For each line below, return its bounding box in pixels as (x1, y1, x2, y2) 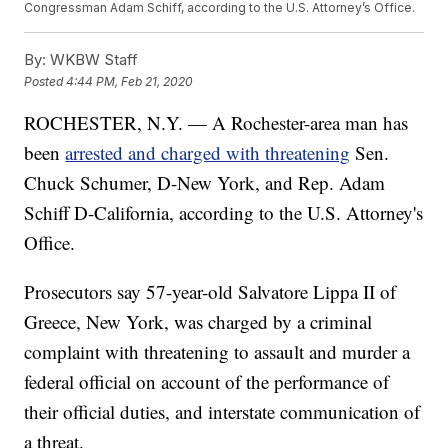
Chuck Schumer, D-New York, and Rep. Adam (24, 170, 386, 196)
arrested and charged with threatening (65, 140, 351, 166)
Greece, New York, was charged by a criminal (24, 309, 373, 335)
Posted (24, 73, 67, 89)
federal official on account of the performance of (24, 369, 390, 395)
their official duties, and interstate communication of (24, 399, 421, 425)
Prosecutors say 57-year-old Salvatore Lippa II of (24, 279, 397, 305)
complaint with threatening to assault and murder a (24, 339, 411, 365)
